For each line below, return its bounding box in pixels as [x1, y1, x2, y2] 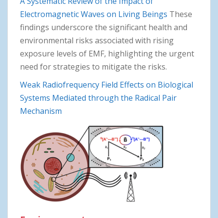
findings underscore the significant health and [20, 21, 187, 33]
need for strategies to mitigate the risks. [20, 61, 167, 72]
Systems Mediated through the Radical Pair [20, 92, 177, 103]
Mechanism [20, 105, 62, 116]
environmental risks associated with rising [20, 35, 174, 46]
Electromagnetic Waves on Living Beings [20, 8, 167, 19]
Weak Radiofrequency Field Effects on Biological [20, 79, 193, 90]
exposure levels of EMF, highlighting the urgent [20, 48, 194, 59]
